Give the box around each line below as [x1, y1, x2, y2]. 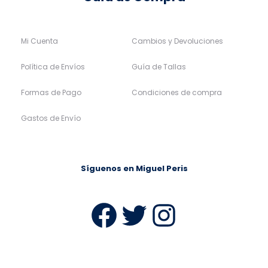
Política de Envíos [21, 61, 85, 72]
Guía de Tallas [132, 61, 187, 72]
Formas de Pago [21, 87, 81, 98]
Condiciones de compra [132, 87, 223, 98]
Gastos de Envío [21, 112, 81, 123]
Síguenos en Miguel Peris [80, 162, 188, 174]
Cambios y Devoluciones [132, 35, 224, 46]
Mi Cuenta [21, 35, 58, 46]
